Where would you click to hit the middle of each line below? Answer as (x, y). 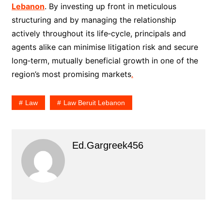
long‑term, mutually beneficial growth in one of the (105, 61)
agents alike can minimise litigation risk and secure (105, 47)
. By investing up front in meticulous (110, 7)
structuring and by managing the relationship (94, 20)
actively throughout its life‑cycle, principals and (99, 34)
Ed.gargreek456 (108, 146)
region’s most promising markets (71, 74)
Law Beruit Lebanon (94, 103)
